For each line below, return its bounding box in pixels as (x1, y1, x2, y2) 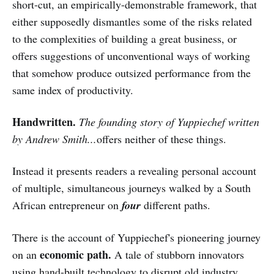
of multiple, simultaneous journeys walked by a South (12, 180, 251, 195)
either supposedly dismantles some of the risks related (12, 13, 252, 29)
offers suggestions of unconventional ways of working (12, 48, 250, 63)
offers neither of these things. (97, 131, 226, 146)
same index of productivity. (12, 82, 133, 97)
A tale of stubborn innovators (111, 246, 244, 262)
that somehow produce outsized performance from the (12, 65, 251, 80)
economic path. (40, 246, 111, 262)
